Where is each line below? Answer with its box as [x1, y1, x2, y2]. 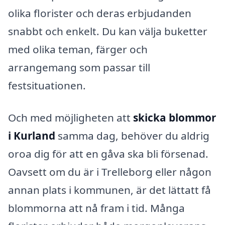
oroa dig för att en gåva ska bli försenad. [8, 146, 208, 161]
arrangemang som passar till [8, 60, 150, 74]
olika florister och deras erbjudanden [8, 6, 191, 20]
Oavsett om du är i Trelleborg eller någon [8, 164, 211, 179]
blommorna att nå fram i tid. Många [8, 200, 185, 215]
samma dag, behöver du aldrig [55, 128, 209, 143]
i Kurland [8, 128, 55, 143]
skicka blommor [133, 110, 216, 125]
